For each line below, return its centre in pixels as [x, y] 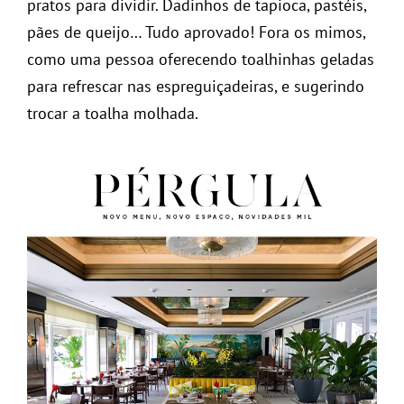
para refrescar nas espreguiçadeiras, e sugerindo [196, 86]
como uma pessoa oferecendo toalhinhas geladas [201, 59]
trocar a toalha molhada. [113, 113]
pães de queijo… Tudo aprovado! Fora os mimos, [196, 32]
